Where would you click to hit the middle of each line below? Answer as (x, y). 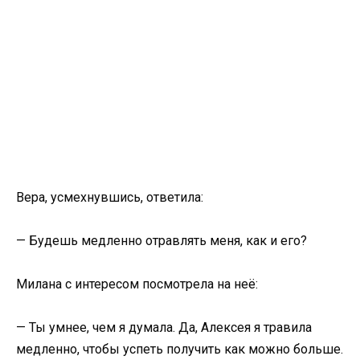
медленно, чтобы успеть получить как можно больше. (180, 350)
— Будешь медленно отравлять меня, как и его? (162, 240)
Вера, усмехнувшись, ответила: (110, 197)
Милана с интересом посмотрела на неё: (137, 284)
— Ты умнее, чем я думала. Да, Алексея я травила (164, 328)
